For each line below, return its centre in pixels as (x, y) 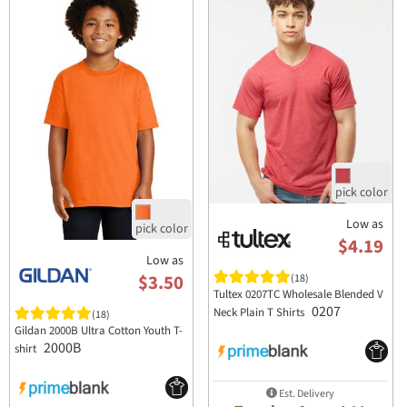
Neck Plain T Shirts (261, 313)
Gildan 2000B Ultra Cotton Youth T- (99, 331)
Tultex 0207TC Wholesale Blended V (299, 295)
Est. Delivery (306, 393)
